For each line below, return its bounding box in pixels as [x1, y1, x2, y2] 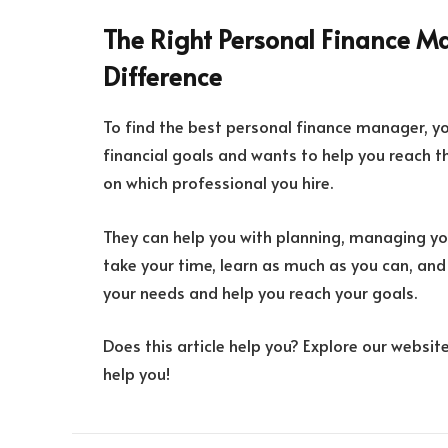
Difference [103, 58, 222, 93]
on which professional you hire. [103, 171, 333, 195]
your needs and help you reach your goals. [103, 280, 417, 304]
